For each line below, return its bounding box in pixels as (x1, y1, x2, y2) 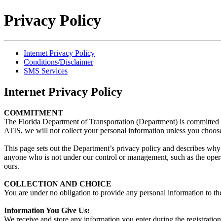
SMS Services (24, 67, 68, 75)
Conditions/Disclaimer (24, 58, 93, 67)
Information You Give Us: (4, 206, 90, 215)
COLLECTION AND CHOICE (4, 180, 111, 188)
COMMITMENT (4, 109, 63, 117)
